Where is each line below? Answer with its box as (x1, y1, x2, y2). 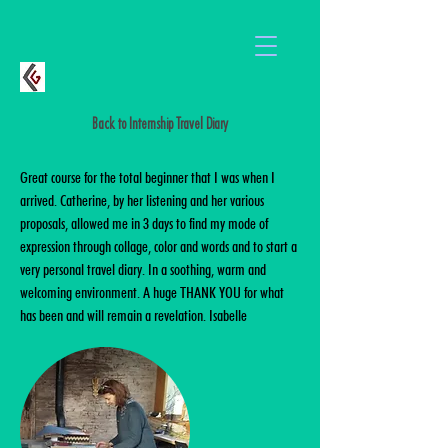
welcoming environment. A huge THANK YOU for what (20, 283, 284, 302)
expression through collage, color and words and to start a (20, 237, 297, 256)
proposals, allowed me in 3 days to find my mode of (20, 214, 268, 233)
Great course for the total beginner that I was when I (20, 168, 275, 187)
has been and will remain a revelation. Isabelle (20, 306, 247, 325)
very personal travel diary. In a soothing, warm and (20, 260, 266, 279)
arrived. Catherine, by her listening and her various (20, 191, 264, 210)
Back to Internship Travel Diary (92, 117, 228, 132)
